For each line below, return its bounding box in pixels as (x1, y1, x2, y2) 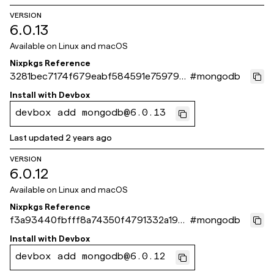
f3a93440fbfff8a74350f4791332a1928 (10, 215, 190, 225)
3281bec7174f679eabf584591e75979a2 (10, 71, 190, 81)
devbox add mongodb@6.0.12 (15, 253, 166, 262)
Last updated (10, 133, 64, 143)
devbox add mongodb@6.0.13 (15, 109, 166, 119)
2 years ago (65, 133, 112, 143)
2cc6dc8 (10, 229, 50, 240)
